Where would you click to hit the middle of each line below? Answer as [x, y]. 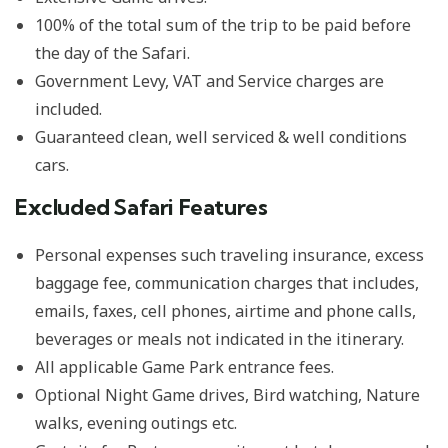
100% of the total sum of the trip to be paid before [223, 24]
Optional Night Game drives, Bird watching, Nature [227, 394]
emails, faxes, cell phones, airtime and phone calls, [225, 310]
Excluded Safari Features [141, 207]
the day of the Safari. [112, 52]
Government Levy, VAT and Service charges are [209, 80]
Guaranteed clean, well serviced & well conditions [221, 136]
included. [68, 108]
